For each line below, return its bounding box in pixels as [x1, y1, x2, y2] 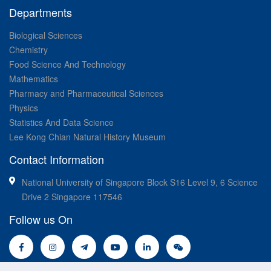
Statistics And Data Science [9, 116, 114, 128]
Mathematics [9, 72, 58, 85]
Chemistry [9, 43, 48, 56]
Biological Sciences [9, 28, 82, 41]
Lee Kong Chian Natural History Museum [9, 130, 166, 143]
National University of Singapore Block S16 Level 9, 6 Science [22, 175, 258, 188]
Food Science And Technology [9, 57, 126, 70]
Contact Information [9, 151, 104, 167]
